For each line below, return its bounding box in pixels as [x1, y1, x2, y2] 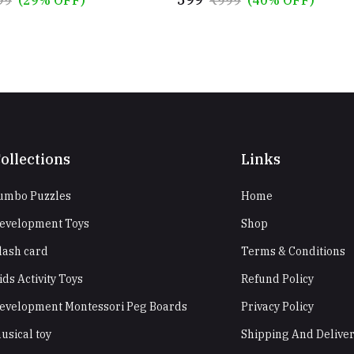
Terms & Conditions [241, 244, 345, 258]
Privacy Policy [241, 299, 314, 314]
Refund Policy [241, 272, 314, 286]
